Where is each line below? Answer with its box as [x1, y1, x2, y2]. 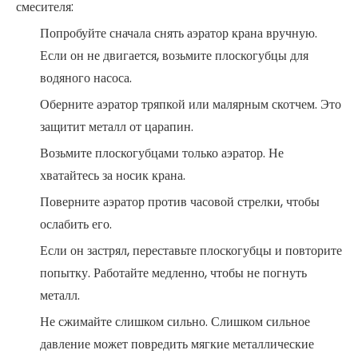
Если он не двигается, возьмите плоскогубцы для [40, 46, 308, 65]
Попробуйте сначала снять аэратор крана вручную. [40, 24, 317, 42]
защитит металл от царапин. [40, 117, 193, 136]
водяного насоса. [40, 69, 132, 87]
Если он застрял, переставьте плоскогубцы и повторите [40, 241, 342, 260]
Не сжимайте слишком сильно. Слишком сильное [40, 312, 310, 331]
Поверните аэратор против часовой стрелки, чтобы [40, 193, 320, 211]
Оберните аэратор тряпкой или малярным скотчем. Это [40, 95, 341, 113]
